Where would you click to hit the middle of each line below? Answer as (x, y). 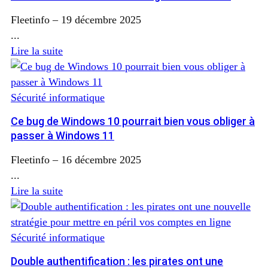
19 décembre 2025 (101, 20)
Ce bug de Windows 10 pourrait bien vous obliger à (133, 121)
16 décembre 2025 (101, 160)
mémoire (33, 10)
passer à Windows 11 (63, 136)
